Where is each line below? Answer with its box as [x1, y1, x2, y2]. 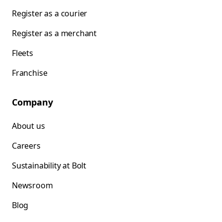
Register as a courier [12, 8, 88, 19]
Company [12, 96, 53, 109]
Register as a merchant [12, 28, 97, 39]
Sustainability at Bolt [12, 160, 87, 171]
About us [12, 120, 45, 132]
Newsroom [12, 180, 53, 191]
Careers [12, 140, 41, 152]
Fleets [12, 48, 33, 59]
